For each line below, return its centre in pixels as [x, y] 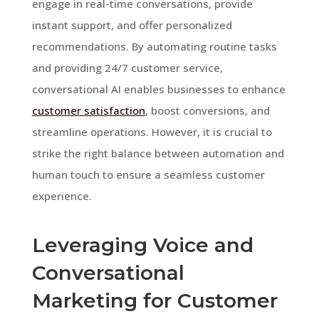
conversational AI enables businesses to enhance [158, 89]
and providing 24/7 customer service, [127, 67]
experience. [62, 195]
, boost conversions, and [207, 110]
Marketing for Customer [155, 300]
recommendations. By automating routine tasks [154, 46]
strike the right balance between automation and [158, 153]
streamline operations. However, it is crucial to [152, 131]
